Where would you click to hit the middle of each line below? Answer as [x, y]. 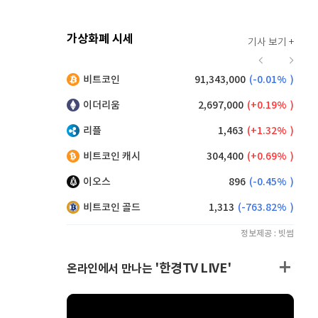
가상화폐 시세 [100, 39]
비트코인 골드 [112, 208]
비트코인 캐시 [112, 157]
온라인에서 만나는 [111, 269]
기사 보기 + [271, 43]
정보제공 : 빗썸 [267, 234]
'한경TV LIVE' [193, 268]
